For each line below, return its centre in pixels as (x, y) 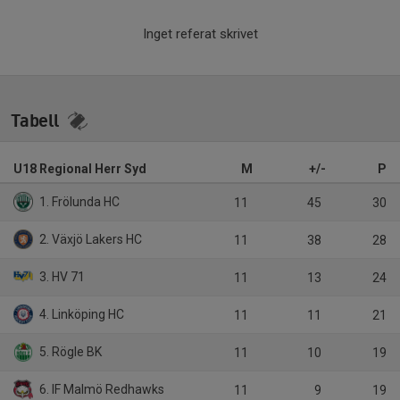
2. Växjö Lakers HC (90, 240)
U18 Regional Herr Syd (80, 169)
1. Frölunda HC (79, 202)
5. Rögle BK (70, 352)
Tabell (37, 121)
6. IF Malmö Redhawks (101, 390)
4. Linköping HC (81, 315)
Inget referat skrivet (200, 34)
